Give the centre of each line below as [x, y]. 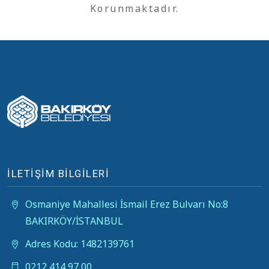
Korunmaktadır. [134, 8]
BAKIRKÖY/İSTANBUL [74, 221]
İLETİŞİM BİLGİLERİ [58, 174]
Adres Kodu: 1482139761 [80, 244]
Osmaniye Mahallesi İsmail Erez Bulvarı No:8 [127, 204]
